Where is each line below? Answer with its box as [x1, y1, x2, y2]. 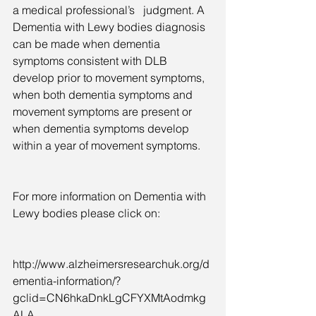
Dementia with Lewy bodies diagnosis [13, 19, 208, 34]
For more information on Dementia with [13, 188, 209, 203]
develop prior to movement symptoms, [13, 70, 207, 85]
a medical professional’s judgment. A [13, 2, 207, 17]
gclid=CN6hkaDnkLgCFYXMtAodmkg [13, 290, 206, 305]
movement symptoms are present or [13, 104, 195, 119]
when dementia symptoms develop [13, 121, 192, 135]
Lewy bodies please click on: [13, 205, 166, 220]
